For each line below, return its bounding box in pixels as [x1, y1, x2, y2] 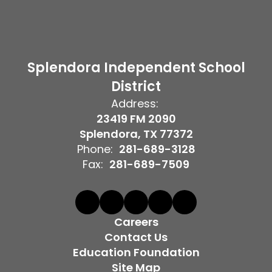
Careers [114, 214, 158, 229]
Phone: [76, 141, 113, 157]
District [111, 77, 161, 96]
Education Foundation [72, 245, 200, 260]
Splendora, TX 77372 [79, 126, 193, 141]
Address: [110, 96, 158, 111]
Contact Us [104, 229, 168, 245]
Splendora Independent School [27, 58, 245, 77]
